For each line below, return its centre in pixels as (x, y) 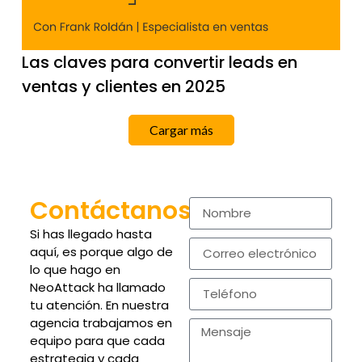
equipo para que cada (97, 341)
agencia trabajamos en (101, 323)
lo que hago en (75, 270)
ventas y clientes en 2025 (123, 87)
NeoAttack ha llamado (97, 288)
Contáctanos (110, 211)
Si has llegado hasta (90, 234)
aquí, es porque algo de (101, 252)
